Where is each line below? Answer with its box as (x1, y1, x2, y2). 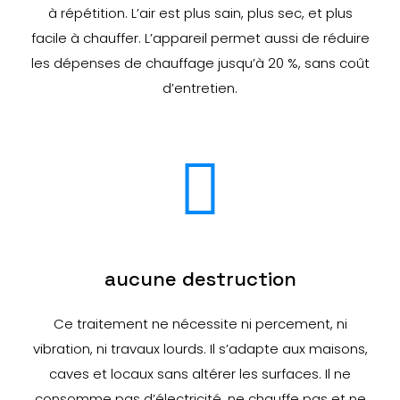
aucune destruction (104, 266, 296, 291)
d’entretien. (162, 79, 237, 97)
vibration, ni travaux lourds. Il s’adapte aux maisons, (32, 339, 368, 358)
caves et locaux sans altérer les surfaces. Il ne (49, 364, 351, 383)
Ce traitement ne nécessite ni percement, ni (53, 314, 347, 333)
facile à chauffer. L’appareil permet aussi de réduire (30, 29, 370, 47)
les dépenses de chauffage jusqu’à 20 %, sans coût (30, 54, 370, 72)
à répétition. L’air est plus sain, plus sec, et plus (47, 4, 353, 22)
